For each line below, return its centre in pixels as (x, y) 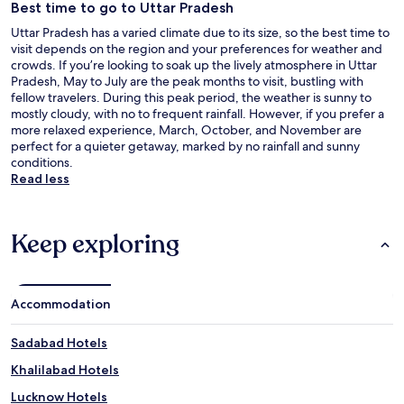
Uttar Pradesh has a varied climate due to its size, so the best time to (200, 32)
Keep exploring (95, 244)
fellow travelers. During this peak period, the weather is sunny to (191, 97)
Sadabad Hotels (59, 342)
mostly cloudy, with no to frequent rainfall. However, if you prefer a (197, 113)
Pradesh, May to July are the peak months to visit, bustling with (187, 81)
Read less (40, 178)
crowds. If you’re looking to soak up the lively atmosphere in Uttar (194, 64)
